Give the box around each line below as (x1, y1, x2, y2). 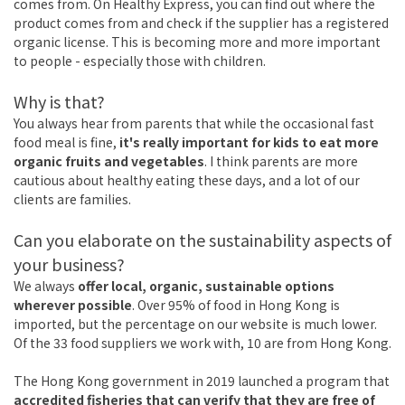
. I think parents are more (204, 152, 358, 171)
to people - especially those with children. (14, 52, 266, 71)
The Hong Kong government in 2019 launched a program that (14, 372, 390, 391)
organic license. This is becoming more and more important (14, 33, 381, 52)
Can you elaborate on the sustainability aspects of (14, 228, 391, 252)
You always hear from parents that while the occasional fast (14, 114, 374, 133)
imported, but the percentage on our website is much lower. (14, 315, 377, 334)
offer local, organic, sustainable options (78, 277, 334, 296)
